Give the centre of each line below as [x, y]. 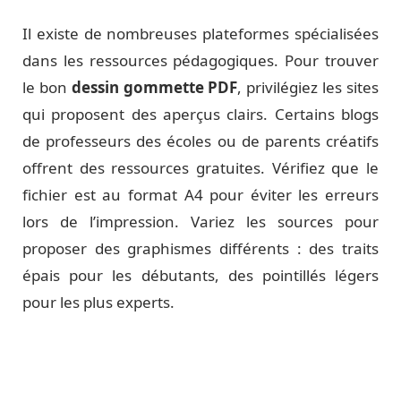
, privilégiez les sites [308, 87]
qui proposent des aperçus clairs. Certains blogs [200, 114]
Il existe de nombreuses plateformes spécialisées [200, 34]
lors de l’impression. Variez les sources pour [200, 222]
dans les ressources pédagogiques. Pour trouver [200, 60]
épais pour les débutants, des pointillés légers [200, 275]
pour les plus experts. [98, 302]
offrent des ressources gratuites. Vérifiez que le [200, 168]
